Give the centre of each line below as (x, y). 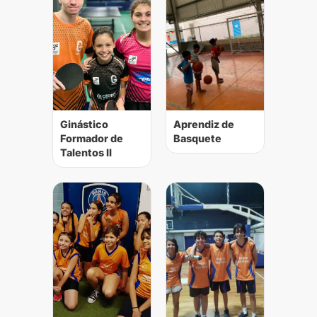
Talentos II (86, 152)
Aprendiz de (204, 124)
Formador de (92, 138)
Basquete (198, 138)
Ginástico (84, 124)
